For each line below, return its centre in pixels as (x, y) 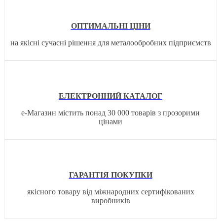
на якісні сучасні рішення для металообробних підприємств (110, 43)
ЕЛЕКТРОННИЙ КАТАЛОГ (110, 96)
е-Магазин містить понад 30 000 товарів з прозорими (110, 113)
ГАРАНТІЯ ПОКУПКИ (110, 175)
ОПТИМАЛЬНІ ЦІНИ (110, 26)
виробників (110, 201)
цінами (110, 122)
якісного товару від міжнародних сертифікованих (110, 192)
